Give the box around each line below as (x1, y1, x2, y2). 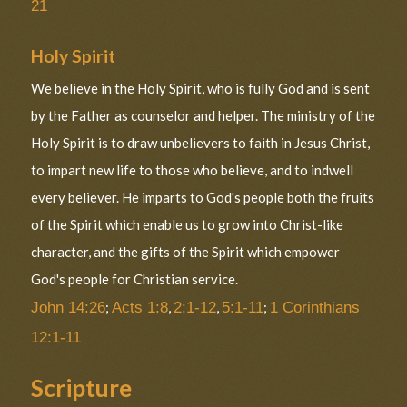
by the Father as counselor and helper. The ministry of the (31, 107, 376, 124)
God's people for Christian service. (31, 271, 239, 288)
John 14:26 (31, 299, 106, 316)
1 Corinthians (270, 299, 361, 316)
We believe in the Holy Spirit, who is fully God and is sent (31, 80, 371, 97)
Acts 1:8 (112, 299, 169, 316)
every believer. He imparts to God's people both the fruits (31, 189, 375, 206)
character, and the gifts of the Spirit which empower (31, 243, 341, 261)
